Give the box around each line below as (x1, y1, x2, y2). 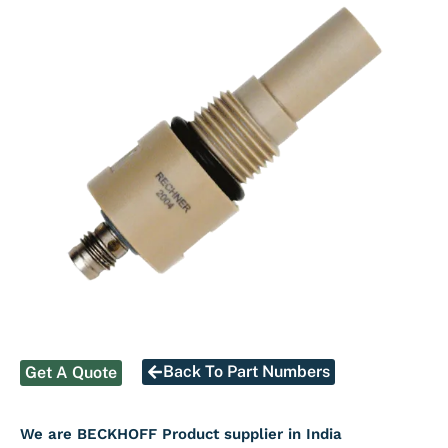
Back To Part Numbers (163, 361, 330, 381)
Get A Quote (25, 362, 117, 382)
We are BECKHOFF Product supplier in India (20, 424, 342, 443)
